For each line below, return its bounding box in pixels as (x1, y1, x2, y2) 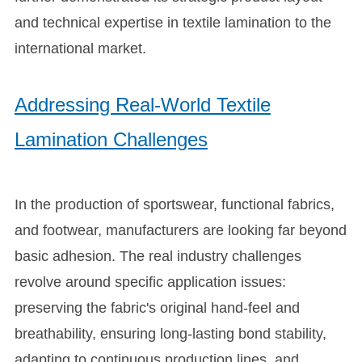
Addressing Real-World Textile (14, 94, 271, 116)
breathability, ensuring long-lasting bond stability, (14, 326, 326, 343)
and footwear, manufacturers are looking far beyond (14, 222, 347, 239)
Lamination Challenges (14, 128, 208, 151)
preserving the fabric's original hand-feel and (14, 300, 300, 317)
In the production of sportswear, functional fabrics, (14, 196, 335, 213)
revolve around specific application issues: (14, 274, 286, 291)
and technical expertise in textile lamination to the (14, 15, 331, 32)
